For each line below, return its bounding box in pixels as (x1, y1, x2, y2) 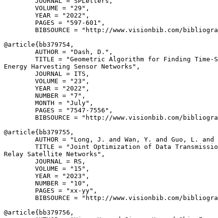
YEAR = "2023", (4, 172, 90, 180)
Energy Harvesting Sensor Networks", (4, 63, 140, 70)
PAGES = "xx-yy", (4, 187, 97, 194)
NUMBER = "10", (4, 180, 90, 187)
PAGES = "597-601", (4, 19, 105, 26)
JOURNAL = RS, (4, 158, 86, 165)
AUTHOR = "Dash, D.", (4, 48, 113, 55)
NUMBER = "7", (4, 92, 86, 99)
